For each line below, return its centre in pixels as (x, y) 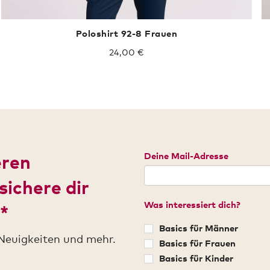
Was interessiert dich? (192, 205)
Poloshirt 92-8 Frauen (127, 33)
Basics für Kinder (196, 258)
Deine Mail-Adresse (186, 156)
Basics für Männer (198, 228)
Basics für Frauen (197, 243)
